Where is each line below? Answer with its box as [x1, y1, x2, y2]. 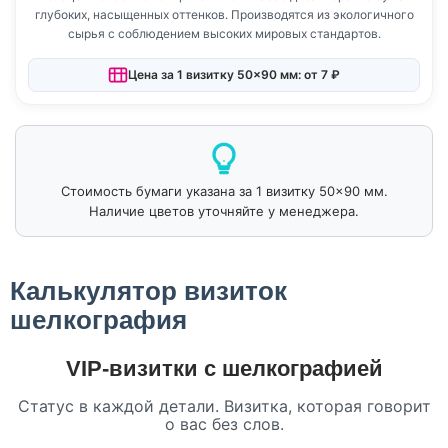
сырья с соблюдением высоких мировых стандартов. [67, 25, 381, 41]
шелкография [10, 304, 187, 335]
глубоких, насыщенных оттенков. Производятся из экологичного [34, 6, 414, 22]
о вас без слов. [164, 414, 284, 435]
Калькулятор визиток [10, 275, 287, 306]
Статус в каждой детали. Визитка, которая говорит [17, 396, 431, 417]
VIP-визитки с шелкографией [65, 356, 383, 382]
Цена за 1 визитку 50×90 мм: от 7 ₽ [128, 67, 340, 83]
